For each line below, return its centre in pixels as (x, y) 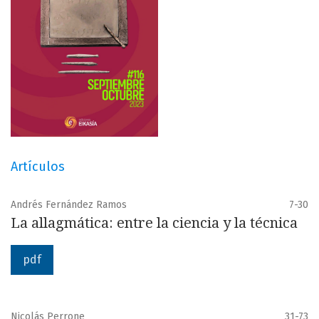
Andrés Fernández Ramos (69, 205)
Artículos (38, 167)
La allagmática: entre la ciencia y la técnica (154, 223)
